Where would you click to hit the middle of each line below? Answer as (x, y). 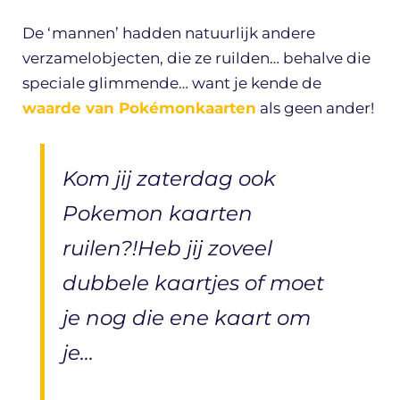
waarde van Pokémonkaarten (139, 108)
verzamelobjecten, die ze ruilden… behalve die (196, 58)
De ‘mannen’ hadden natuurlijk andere (169, 33)
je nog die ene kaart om (187, 317)
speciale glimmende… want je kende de (172, 83)
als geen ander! (315, 108)
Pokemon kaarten (158, 213)
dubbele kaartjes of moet (193, 283)
